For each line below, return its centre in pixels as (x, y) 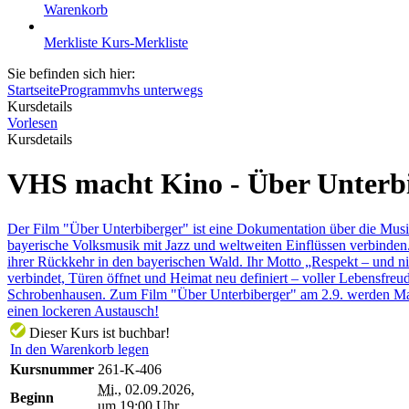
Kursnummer (52, 369)
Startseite (33, 90)
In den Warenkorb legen (79, 349)
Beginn (32, 397)
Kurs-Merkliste (145, 42)
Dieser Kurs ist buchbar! (98, 332)
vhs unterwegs (161, 90)
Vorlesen (32, 123)
